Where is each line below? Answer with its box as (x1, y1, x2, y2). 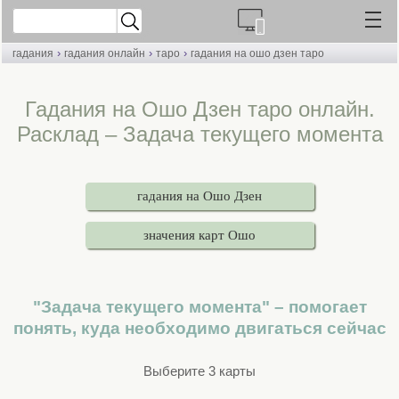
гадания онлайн (64, 47, 145, 60)
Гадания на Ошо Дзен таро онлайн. (24, 97, 375, 121)
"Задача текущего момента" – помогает (32, 297, 367, 317)
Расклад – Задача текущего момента (16, 122, 383, 146)
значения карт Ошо (143, 227, 256, 242)
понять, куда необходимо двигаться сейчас (12, 319, 387, 338)
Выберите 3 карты (143, 362, 256, 379)
